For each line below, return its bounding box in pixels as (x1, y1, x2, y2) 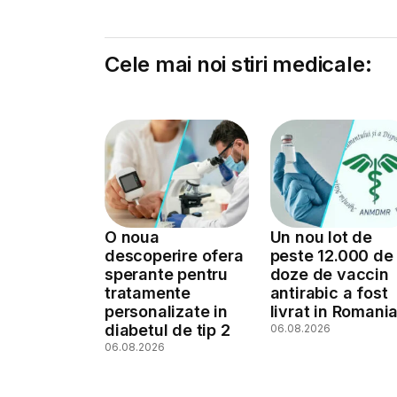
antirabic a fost (269, 283, 388, 302)
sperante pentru (105, 264, 229, 284)
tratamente (105, 283, 191, 302)
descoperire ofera (105, 245, 244, 265)
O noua (105, 227, 160, 246)
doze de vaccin (269, 264, 389, 284)
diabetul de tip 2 (105, 320, 230, 339)
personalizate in (105, 301, 228, 321)
